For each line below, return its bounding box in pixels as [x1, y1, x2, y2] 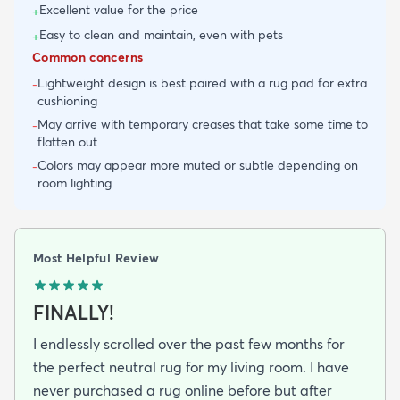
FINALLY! [33, 300, 114, 324]
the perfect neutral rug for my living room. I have [33, 357, 349, 376]
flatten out [37, 133, 97, 150]
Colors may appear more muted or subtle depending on [37, 156, 358, 173]
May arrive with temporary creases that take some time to [37, 115, 368, 132]
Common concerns [32, 48, 144, 65]
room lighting [37, 174, 112, 191]
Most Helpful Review [33, 249, 160, 266]
